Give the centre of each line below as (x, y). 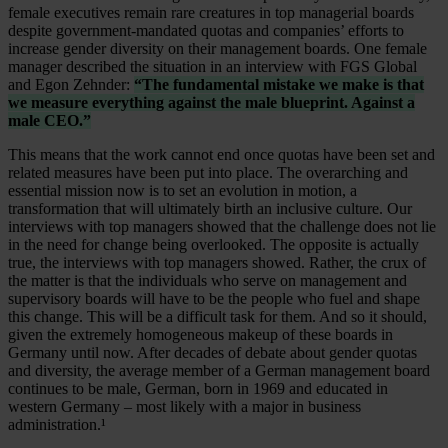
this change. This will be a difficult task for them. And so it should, (217, 316)
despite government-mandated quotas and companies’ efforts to (206, 30)
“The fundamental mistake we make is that (279, 84)
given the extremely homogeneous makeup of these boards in (200, 334)
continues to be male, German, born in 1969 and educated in (198, 388)
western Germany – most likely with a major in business (184, 406)
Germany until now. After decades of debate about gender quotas (212, 352)
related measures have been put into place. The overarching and (208, 172)
